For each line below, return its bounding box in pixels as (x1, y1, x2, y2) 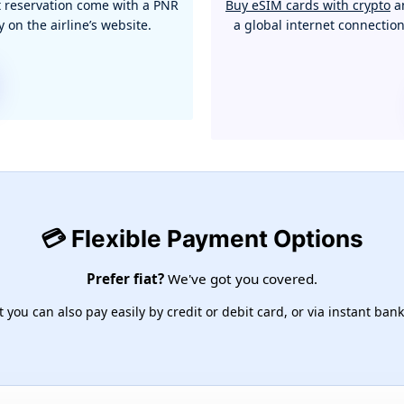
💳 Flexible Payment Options (41, 225, 363, 253)
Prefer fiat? (87, 270, 164, 289)
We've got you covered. (164, 270, 317, 289)
